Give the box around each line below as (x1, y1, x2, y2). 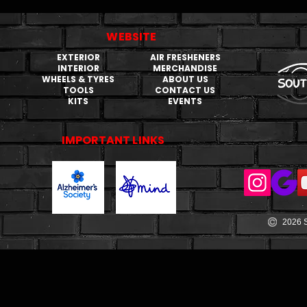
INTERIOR (57, 62, 99, 74)
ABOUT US (162, 73, 208, 85)
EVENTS (168, 95, 202, 107)
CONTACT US (155, 84, 215, 96)
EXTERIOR (56, 51, 100, 63)
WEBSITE (106, 29, 157, 45)
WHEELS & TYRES (42, 73, 114, 85)
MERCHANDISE (153, 62, 217, 74)
